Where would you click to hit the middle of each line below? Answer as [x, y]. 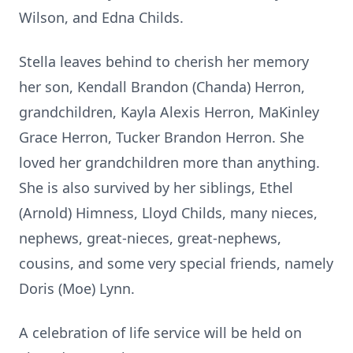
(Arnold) [47, 213]
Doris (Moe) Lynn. [77, 288]
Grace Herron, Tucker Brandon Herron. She [162, 137]
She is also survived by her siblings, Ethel [156, 188]
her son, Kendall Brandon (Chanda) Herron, [162, 87]
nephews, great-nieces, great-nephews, [150, 238]
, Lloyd [158, 213]
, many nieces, [270, 213]
